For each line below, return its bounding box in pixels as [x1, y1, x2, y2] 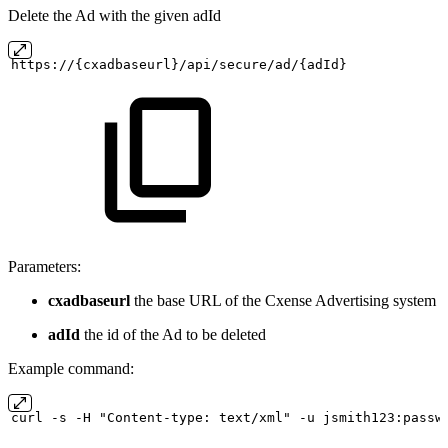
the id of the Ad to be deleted [80, 326, 266, 344]
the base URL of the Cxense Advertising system [130, 292, 436, 310]
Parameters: [8, 258, 81, 276]
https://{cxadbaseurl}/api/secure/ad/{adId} [11, 57, 347, 73]
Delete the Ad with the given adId [8, 7, 221, 25]
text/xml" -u [219, 410, 315, 426]
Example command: [8, 360, 134, 378]
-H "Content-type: [75, 410, 211, 426]
